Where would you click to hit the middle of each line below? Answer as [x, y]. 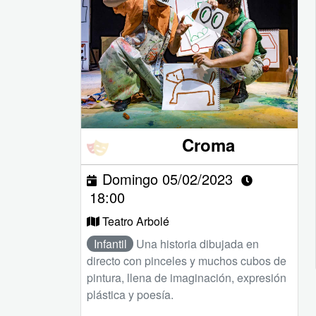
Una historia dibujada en [198, 243]
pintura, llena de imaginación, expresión [187, 277]
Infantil [110, 243]
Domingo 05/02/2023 [168, 178]
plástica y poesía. [130, 294]
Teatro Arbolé [136, 221]
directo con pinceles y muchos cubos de [187, 260]
